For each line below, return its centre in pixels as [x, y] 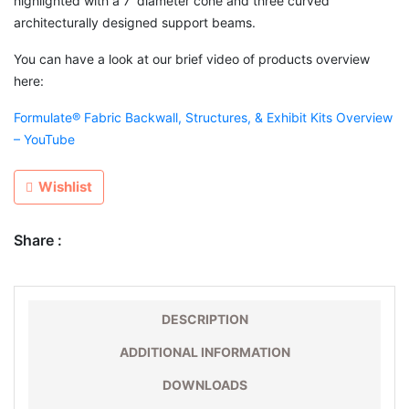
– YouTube [44, 139]
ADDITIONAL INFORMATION [204, 352]
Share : [38, 240]
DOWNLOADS [204, 385]
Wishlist [65, 187]
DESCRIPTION [204, 319]
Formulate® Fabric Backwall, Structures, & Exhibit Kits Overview [203, 117]
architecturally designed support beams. [135, 22]
